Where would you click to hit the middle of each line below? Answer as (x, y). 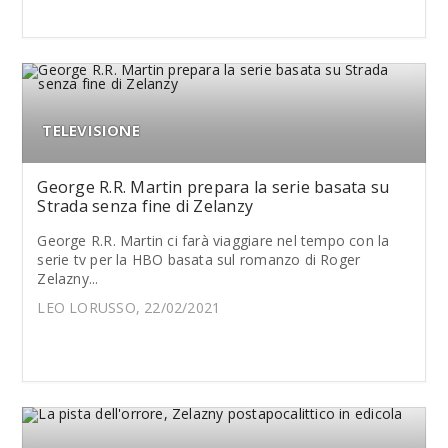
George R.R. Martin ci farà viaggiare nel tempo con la (213, 240)
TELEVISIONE (91, 130)
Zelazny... (68, 278)
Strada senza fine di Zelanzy (145, 206)
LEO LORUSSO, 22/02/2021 (129, 307)
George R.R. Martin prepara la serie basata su (213, 187)
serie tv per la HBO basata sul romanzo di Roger (199, 259)
